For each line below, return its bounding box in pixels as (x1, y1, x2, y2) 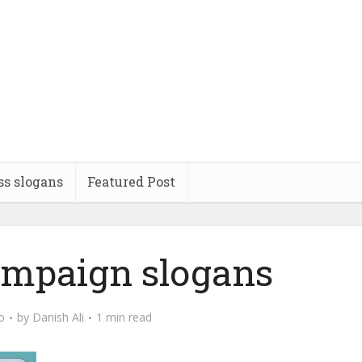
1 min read (96, 309, 152, 325)
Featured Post (87, 173, 175, 190)
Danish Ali (32, 309, 84, 325)
